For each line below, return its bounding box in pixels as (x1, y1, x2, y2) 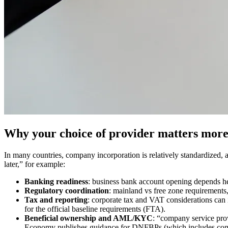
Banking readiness (24, 177, 88, 186)
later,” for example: (4, 159, 65, 168)
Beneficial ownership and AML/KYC (24, 213, 153, 222)
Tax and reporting (24, 195, 88, 204)
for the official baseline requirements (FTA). (24, 204, 165, 213)
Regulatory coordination (24, 186, 109, 195)
